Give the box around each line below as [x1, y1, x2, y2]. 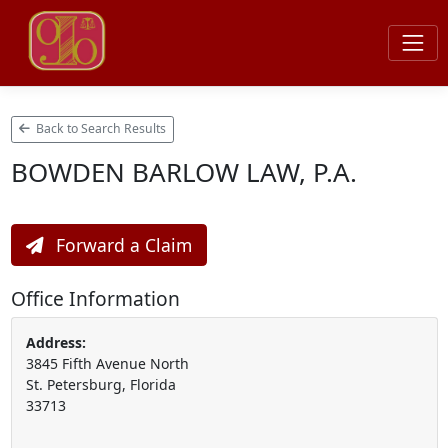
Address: [25, 332, 86, 352]
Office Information [10, 284, 180, 312]
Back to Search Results [33, 120, 166, 138]
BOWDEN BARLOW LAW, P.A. [10, 153, 357, 190]
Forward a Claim [50, 232, 192, 257]
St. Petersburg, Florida [25, 374, 176, 394]
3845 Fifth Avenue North [25, 353, 189, 373]
